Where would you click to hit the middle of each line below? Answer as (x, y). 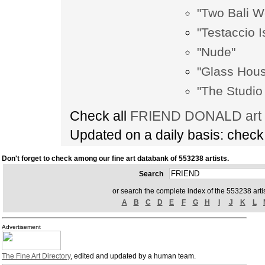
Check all (100, 116)
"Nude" (216, 52)
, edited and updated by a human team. (133, 256)
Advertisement (21, 227)
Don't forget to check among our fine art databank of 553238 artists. (115, 159)
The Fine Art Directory (36, 256)
